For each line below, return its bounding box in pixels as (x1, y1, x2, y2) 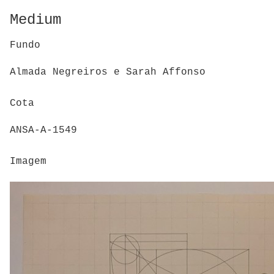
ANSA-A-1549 (10, 125, 77, 136)
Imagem (10, 155, 46, 167)
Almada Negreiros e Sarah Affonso (10, 67, 206, 78)
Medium (10, 12, 61, 28)
